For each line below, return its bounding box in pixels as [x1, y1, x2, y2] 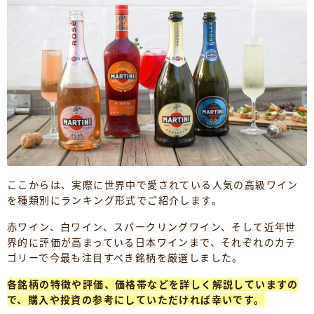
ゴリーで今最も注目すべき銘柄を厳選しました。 [7, 251, 243, 265]
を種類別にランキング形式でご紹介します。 [7, 193, 222, 207]
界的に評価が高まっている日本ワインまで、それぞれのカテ [7, 235, 296, 250]
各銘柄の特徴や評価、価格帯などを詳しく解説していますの [7, 278, 299, 292]
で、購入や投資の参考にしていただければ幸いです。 [7, 293, 265, 307]
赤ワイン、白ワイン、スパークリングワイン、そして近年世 [7, 220, 296, 234]
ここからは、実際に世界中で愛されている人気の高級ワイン [7, 178, 299, 192]
